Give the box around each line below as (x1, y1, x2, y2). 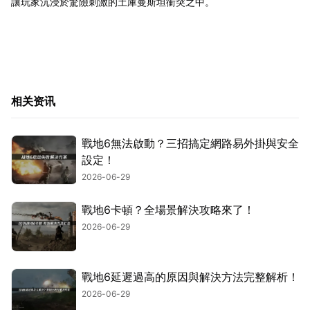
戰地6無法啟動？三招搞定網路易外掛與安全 (82, 136, 299, 150)
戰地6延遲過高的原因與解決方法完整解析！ (82, 269, 299, 284)
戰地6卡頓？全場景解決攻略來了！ (82, 203, 255, 217)
